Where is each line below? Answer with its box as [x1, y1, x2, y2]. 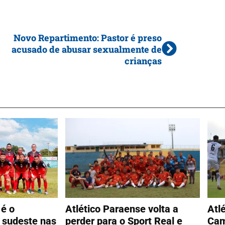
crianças [125, 54, 162, 67]
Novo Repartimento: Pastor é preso [14, 31, 162, 44]
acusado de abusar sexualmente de [12, 43, 162, 55]
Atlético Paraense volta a [65, 202, 178, 215]
